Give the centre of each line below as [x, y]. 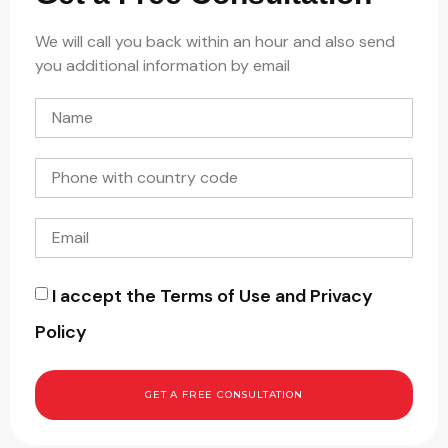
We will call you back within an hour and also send [215, 42]
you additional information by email [162, 66]
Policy [61, 332]
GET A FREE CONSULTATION [224, 395]
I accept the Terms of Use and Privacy [212, 296]
